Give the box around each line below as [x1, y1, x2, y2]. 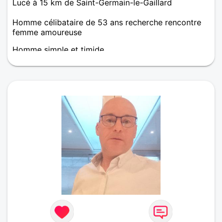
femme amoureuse [12, 27, 82, 37]
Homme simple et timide [12, 44, 104, 55]
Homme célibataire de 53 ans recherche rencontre [12, 17, 201, 27]
